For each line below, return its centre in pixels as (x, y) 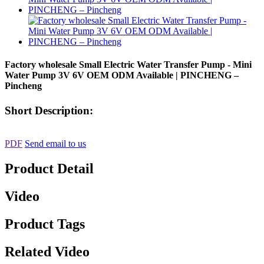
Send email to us (55, 144)
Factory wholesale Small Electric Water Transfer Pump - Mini (128, 65)
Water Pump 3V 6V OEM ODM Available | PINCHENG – (122, 75)
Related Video (47, 251)
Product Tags (45, 224)
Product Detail (49, 169)
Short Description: (49, 110)
